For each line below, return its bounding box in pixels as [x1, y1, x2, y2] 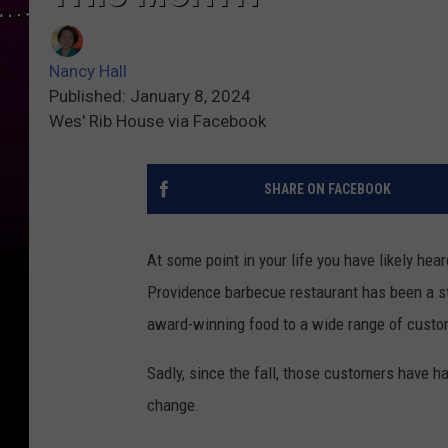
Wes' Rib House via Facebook [49, 111, 266, 132]
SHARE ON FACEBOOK [263, 181, 391, 198]
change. [147, 395, 200, 416]
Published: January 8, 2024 [49, 86, 251, 107]
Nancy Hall [49, 61, 127, 82]
